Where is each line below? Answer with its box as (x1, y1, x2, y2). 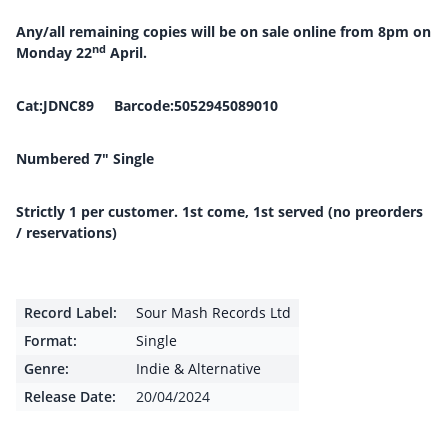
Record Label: (24, 303, 117, 322)
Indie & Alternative (136, 359, 261, 378)
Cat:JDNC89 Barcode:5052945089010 (16, 96, 278, 115)
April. (106, 43, 147, 62)
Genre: (24, 359, 69, 378)
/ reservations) (16, 223, 117, 242)
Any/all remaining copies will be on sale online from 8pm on (16, 22, 431, 41)
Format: (24, 331, 77, 350)
